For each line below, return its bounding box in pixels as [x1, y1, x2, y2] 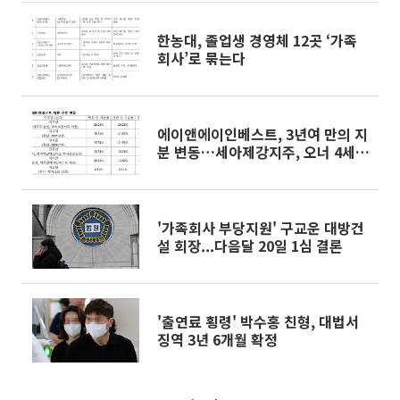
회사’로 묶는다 [157, 47, 246, 69]
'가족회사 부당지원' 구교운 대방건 [157, 217, 364, 238]
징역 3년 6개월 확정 [157, 329, 278, 350]
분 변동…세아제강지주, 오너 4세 [157, 141, 355, 162]
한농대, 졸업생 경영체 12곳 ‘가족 [157, 29, 357, 51]
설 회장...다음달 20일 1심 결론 [157, 235, 343, 256]
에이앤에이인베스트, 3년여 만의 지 [157, 123, 368, 145]
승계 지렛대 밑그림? [157, 159, 279, 180]
